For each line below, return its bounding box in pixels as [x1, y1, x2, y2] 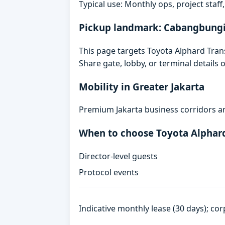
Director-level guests [79, 150, 158, 162]
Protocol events [79, 166, 139, 178]
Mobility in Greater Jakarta [79, 80, 205, 93]
